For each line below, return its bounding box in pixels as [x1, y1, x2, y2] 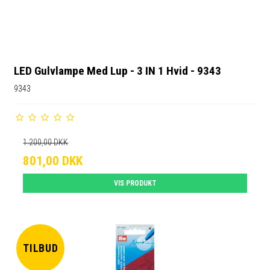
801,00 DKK [23, 154, 83, 169]
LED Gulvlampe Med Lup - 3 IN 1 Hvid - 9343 [14, 64, 222, 78]
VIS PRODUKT [113, 179, 157, 188]
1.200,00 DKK [23, 137, 69, 148]
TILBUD [22, 242, 59, 254]
